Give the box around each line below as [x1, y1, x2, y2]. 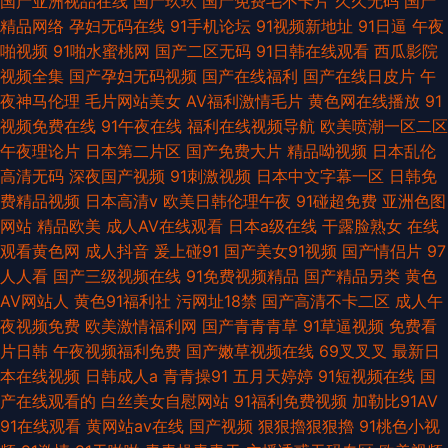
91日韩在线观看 [256, 40, 369, 61]
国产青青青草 [202, 315, 298, 336]
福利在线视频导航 [187, 115, 315, 136]
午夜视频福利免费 [53, 340, 181, 361]
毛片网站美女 [85, 90, 181, 111]
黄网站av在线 [86, 415, 184, 436]
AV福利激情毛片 [186, 90, 303, 111]
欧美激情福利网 [85, 315, 197, 336]
